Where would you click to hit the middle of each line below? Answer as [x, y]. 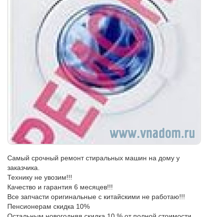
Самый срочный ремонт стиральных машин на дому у [93, 158]
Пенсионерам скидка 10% [48, 206]
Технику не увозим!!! [40, 177]
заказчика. [23, 168]
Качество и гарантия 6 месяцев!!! [60, 187]
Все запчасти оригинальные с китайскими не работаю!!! [96, 197]
